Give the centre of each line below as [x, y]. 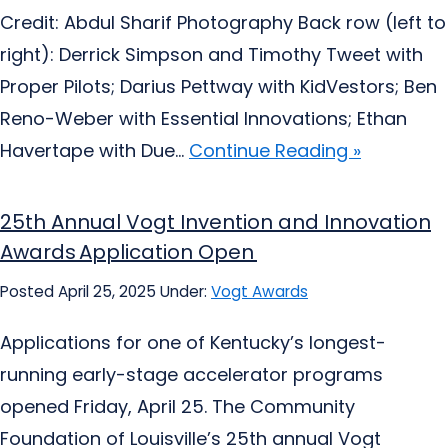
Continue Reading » [275, 150]
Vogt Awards [259, 291]
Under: [185, 291]
